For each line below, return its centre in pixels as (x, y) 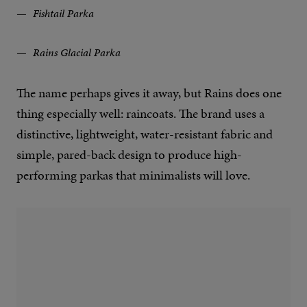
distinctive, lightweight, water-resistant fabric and (145, 134)
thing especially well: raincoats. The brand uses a (140, 114)
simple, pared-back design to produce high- (129, 155)
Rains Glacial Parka (75, 53)
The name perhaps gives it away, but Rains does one (149, 93)
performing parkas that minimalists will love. (133, 175)
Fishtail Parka (62, 14)
